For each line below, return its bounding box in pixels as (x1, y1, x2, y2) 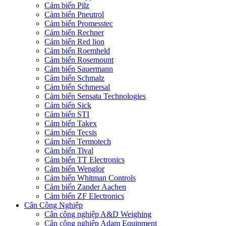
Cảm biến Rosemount (44, 55, 114, 65)
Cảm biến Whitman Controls (44, 174, 136, 183)
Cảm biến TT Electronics (44, 155, 125, 164)
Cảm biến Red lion (44, 37, 104, 46)
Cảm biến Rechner (44, 28, 104, 37)
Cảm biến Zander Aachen (44, 183, 126, 192)
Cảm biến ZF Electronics (44, 192, 124, 201)
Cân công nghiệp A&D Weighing (44, 210, 151, 219)
